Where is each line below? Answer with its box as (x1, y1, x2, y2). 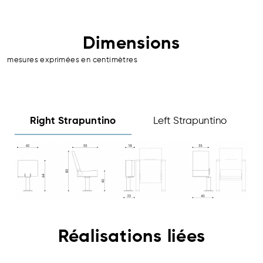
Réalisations (58, 228, 167, 246)
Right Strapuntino (30, 116, 116, 126)
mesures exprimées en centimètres (7, 56, 137, 64)
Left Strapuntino (153, 116, 227, 126)
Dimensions (83, 35, 180, 53)
